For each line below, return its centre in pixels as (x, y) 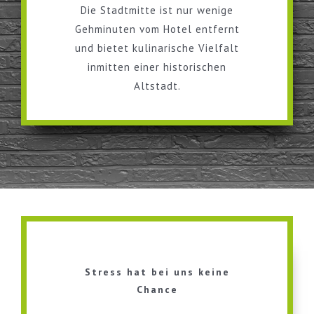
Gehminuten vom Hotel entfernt (157, 29)
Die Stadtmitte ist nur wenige (157, 11)
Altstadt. (157, 86)
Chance (157, 290)
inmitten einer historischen (157, 67)
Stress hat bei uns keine (157, 272)
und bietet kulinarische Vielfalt (157, 48)
